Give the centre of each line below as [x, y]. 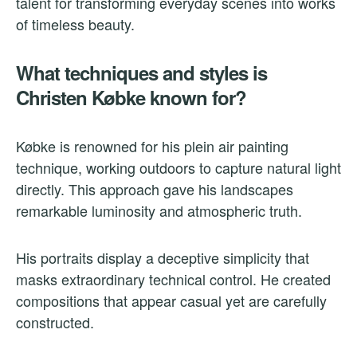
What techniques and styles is [141, 73]
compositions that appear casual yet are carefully [171, 301]
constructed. [55, 322]
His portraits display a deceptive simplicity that [163, 258]
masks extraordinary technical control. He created [173, 279]
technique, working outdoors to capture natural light [178, 168]
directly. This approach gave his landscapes [155, 189]
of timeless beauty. [75, 24]
